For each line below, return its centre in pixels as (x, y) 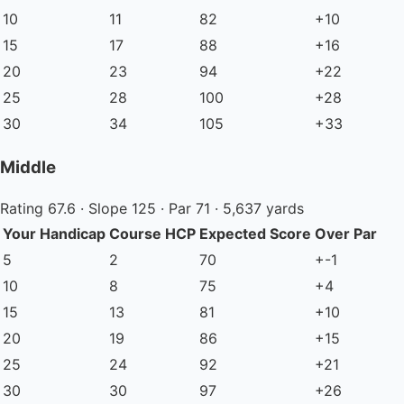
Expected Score (255, 234)
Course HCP (152, 234)
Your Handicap (54, 234)
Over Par (346, 234)
